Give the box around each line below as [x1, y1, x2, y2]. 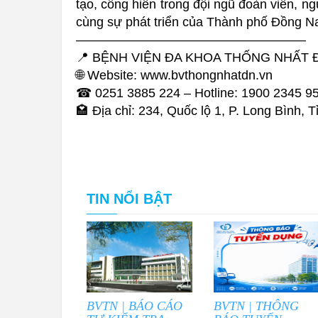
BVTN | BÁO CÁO [87, 299, 182, 314]
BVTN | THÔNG [213, 299, 299, 314]
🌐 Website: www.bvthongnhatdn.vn [76, 68, 273, 83]
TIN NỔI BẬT [87, 191, 172, 207]
